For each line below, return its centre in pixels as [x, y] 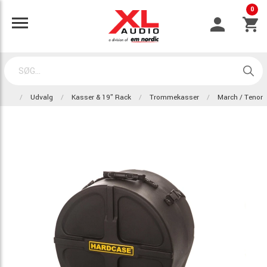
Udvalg [42, 97]
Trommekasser [174, 97]
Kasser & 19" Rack [101, 97]
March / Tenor [240, 97]
